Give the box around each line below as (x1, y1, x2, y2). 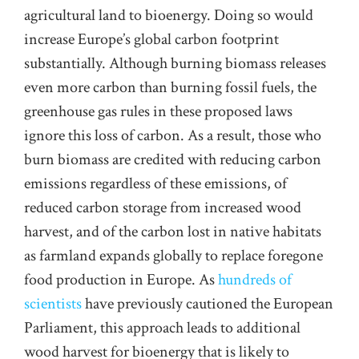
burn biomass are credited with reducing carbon (24, 149, 321, 171)
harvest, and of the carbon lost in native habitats (24, 221, 321, 243)
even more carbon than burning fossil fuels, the (24, 77, 317, 99)
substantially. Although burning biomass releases (24, 53, 326, 75)
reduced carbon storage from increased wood (24, 197, 301, 219)
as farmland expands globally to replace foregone (24, 245, 323, 267)
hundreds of (218, 269, 292, 291)
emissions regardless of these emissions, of (24, 173, 287, 195)
